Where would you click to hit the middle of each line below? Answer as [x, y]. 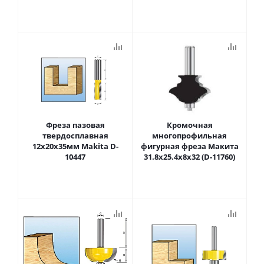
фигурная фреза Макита [189, 146]
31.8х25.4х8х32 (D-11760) [189, 157]
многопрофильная [189, 136]
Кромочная [189, 125]
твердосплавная [75, 136]
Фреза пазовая [75, 125]
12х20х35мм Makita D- [75, 146]
